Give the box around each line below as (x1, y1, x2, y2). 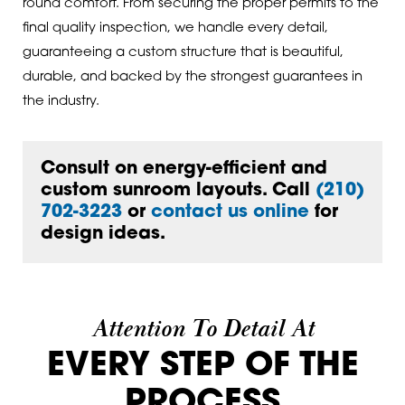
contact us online (150, 203, 309, 222)
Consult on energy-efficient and (40, 160, 327, 179)
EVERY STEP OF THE (46, 349, 359, 383)
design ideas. (40, 225, 165, 244)
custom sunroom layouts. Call (40, 182, 316, 201)
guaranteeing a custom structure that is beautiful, (22, 46, 344, 61)
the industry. (22, 95, 99, 109)
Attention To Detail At (91, 312, 314, 345)
